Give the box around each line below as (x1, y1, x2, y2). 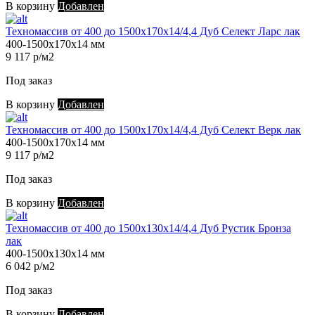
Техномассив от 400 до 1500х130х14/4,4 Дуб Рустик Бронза (6, 222, 291, 235)
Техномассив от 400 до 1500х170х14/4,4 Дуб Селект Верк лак (6, 124, 301, 136)
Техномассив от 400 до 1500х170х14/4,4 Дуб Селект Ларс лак (6, 25, 300, 38)
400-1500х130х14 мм (6, 247, 105, 260)
